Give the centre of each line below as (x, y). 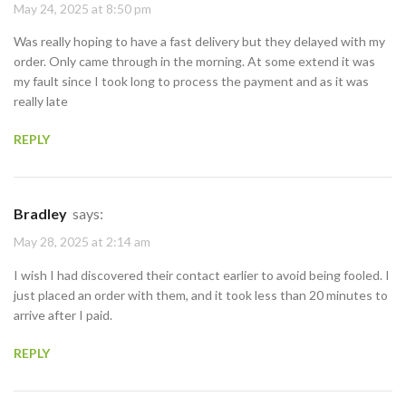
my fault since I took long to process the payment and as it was (191, 82)
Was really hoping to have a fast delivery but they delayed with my (199, 42)
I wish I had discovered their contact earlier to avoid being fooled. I (202, 275)
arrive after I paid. (63, 314)
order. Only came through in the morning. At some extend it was (194, 62)
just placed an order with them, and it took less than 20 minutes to (201, 295)
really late (41, 101)
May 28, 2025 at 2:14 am (82, 242)
